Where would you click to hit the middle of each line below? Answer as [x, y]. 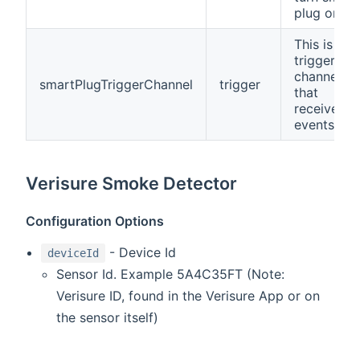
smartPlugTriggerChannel [116, 85]
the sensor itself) [108, 318]
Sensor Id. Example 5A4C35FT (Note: [171, 274]
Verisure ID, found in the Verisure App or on [188, 296]
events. [316, 125]
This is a [319, 45]
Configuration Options [95, 221]
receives [319, 109]
